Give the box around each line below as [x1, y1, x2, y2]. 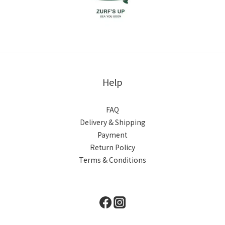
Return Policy [90, 142, 135, 153]
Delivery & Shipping [79, 117, 146, 128]
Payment [97, 130, 128, 140]
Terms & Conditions [79, 155, 146, 165]
